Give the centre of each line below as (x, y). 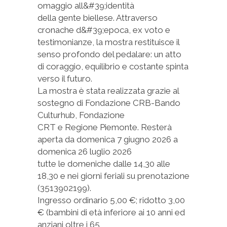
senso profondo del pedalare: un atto (109, 54)
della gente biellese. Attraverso (98, 18)
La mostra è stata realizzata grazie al (108, 91)
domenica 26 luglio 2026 (85, 152)
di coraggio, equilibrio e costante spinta (113, 66)
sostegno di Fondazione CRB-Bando (109, 103)
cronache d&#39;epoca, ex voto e (104, 30)
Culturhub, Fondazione (81, 115)
